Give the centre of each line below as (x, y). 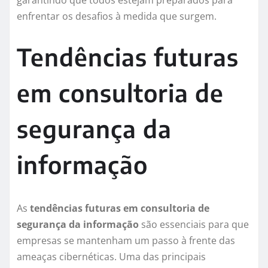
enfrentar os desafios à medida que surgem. (117, 16)
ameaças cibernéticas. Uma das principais (111, 257)
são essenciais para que (194, 225)
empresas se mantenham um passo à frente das (126, 241)
